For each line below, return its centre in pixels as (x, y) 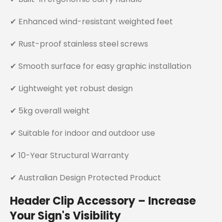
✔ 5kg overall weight (50, 111)
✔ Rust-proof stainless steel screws (79, 44)
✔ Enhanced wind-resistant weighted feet (91, 22)
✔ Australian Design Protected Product (85, 178)
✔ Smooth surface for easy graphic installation (101, 66)
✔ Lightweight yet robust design (71, 89)
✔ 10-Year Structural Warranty (69, 156)
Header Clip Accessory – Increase (103, 201)
